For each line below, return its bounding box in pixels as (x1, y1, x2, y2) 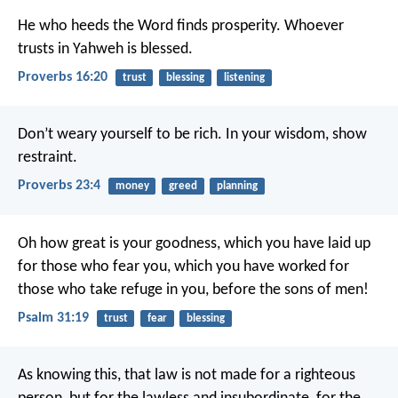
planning (216, 180, 258, 193)
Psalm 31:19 (18, 310, 89, 325)
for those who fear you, (18, 258, 171, 275)
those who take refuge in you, (18, 281, 209, 298)
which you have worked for (171, 258, 349, 275)
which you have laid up (220, 235, 370, 252)
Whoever (281, 17, 344, 35)
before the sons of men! (209, 281, 369, 298)
